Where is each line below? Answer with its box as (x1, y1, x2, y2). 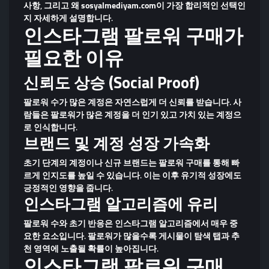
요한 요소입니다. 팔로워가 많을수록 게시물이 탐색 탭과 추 (23, 228, 240, 244)
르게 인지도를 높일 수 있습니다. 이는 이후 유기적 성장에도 (23, 167, 241, 183)
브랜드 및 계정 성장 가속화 (23, 128, 210, 158)
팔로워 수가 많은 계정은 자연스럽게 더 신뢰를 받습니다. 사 (23, 94, 241, 110)
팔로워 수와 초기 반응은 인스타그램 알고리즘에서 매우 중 (23, 215, 238, 231)
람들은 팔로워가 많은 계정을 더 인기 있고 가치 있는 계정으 (23, 106, 241, 122)
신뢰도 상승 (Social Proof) (23, 67, 199, 97)
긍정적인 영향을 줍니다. (23, 180, 113, 196)
